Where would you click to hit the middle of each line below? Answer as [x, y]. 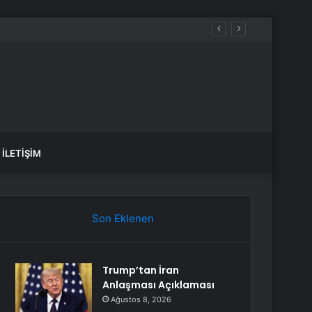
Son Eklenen [123, 218]
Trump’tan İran [141, 270]
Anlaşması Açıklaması [159, 285]
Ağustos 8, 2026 [141, 299]
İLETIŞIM [22, 153]
